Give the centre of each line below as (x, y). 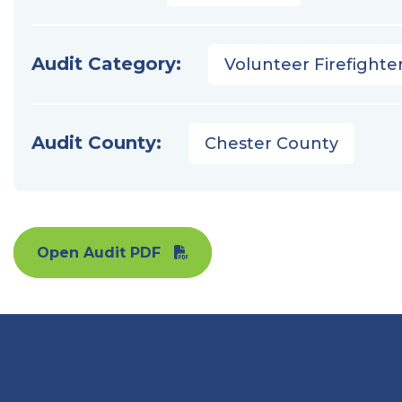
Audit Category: (106, 64)
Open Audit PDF (99, 253)
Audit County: (96, 143)
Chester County (271, 144)
